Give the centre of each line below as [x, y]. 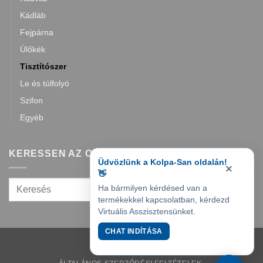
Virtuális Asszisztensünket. [147, 211]
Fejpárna [37, 32]
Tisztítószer [43, 66]
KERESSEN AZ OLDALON [72, 153]
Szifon [31, 100]
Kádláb [33, 15]
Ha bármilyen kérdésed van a [153, 188]
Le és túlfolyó [45, 83]
